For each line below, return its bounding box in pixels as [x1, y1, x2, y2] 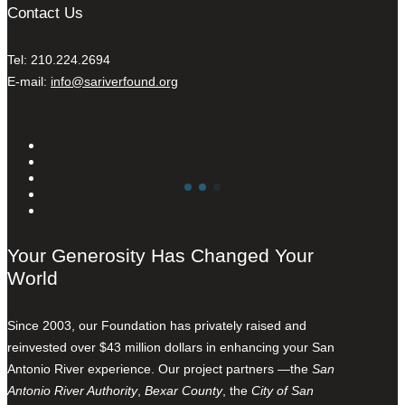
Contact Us [7, 5, 83, 23]
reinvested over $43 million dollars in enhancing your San [7, 339, 334, 354]
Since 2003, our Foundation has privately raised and [7, 317, 306, 333]
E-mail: [7, 73, 51, 89]
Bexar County [145, 382, 222, 398]
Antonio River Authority [7, 382, 137, 398]
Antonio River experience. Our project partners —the [7, 361, 312, 376]
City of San [251, 382, 314, 398]
